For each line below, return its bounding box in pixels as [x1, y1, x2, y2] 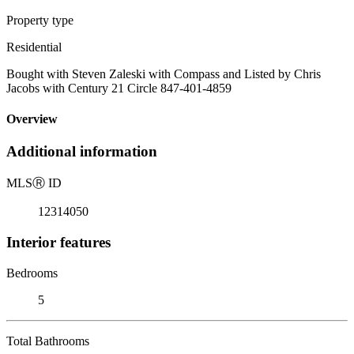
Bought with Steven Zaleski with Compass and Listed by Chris [6, 66, 321, 81]
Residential [6, 40, 62, 54]
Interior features [6, 233, 111, 250]
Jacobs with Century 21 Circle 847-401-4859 [6, 81, 232, 95]
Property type [6, 13, 73, 27]
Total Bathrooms [6, 333, 89, 348]
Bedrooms [6, 265, 58, 280]
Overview [6, 112, 58, 126]
